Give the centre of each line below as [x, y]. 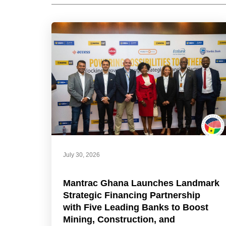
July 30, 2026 [81, 155]
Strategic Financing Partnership [132, 195]
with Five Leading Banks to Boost [136, 208]
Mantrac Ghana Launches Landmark [141, 183]
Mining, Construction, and [119, 220]
